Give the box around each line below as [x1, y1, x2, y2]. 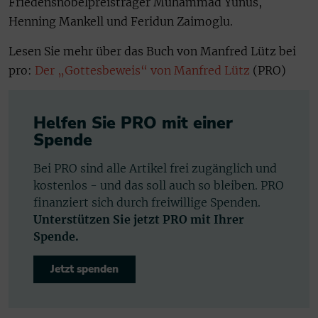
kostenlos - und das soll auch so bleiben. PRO [33, 177, 284, 192]
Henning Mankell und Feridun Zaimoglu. [9, 14, 233, 29]
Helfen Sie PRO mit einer [33, 111, 233, 134]
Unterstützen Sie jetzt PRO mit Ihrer [33, 212, 244, 226]
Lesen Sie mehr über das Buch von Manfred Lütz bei [9, 43, 296, 58]
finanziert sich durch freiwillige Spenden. [33, 194, 261, 209]
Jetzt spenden [50, 261, 119, 276]
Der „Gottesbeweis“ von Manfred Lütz [35, 62, 250, 77]
